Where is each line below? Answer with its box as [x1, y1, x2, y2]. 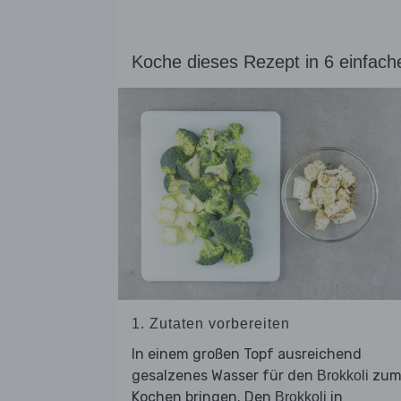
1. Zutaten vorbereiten [132, 316, 290, 332]
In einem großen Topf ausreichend [132, 346, 362, 363]
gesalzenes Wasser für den [132, 367, 317, 385]
